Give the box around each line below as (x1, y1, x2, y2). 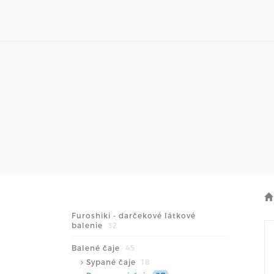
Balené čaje (72, 243, 122, 252)
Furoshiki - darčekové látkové (72, 211, 196, 220)
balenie (72, 221, 105, 229)
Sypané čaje (86, 257, 138, 266)
